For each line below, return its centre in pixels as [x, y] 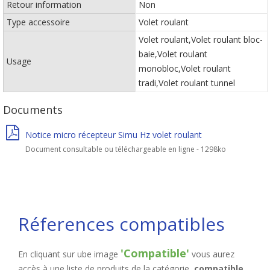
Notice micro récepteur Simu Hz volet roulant [114, 135]
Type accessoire [38, 22]
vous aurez [212, 254]
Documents [33, 110]
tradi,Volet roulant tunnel [187, 83]
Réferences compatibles [121, 224]
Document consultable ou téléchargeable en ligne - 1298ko [126, 149]
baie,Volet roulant [173, 54]
